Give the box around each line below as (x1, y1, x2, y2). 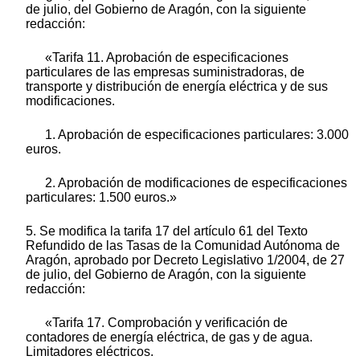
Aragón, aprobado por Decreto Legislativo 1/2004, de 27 (26, 252, 345, 267)
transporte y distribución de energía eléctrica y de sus (26, 79, 328, 93)
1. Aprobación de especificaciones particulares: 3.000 (45, 127, 349, 141)
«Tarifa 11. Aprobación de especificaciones (45, 50, 288, 64)
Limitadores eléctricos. (26, 344, 153, 358)
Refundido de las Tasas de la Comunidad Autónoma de (26, 238, 340, 252)
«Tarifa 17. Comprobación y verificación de (45, 315, 288, 329)
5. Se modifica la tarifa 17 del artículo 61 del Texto (26, 223, 308, 238)
